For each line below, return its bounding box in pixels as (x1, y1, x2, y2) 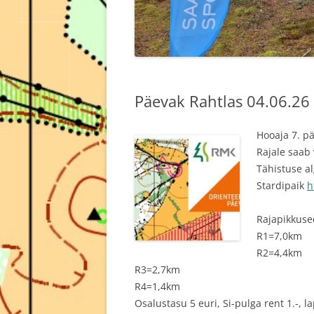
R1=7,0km (257, 228, 302, 243)
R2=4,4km (257, 245, 302, 259)
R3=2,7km (135, 262, 180, 276)
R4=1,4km (135, 279, 180, 293)
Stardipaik (257, 178, 307, 192)
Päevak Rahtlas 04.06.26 (135, 90, 310, 111)
